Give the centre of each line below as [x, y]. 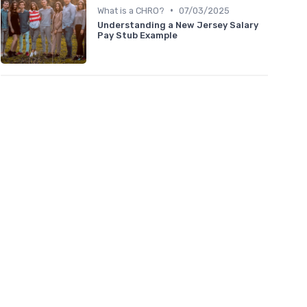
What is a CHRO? [131, 10]
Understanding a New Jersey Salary [178, 25]
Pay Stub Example [137, 35]
